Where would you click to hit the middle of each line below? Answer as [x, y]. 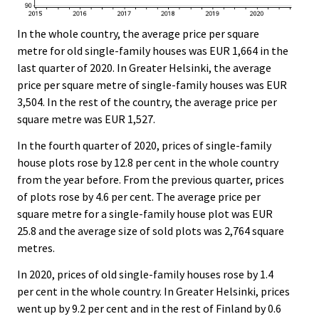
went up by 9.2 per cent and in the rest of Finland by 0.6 [149, 308]
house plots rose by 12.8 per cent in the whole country [148, 163]
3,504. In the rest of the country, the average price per [147, 102]
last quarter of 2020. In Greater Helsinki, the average [144, 68]
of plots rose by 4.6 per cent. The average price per [139, 197]
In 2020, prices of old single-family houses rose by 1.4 [145, 274]
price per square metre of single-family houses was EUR [152, 85]
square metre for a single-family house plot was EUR [145, 214]
